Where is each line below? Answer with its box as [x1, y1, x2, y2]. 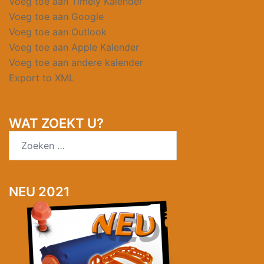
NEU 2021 [9, 183, 70, 199]
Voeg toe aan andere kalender [9, 56, 143, 68]
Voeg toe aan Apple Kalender [9, 41, 139, 53]
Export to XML [9, 71, 74, 84]
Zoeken [8, 131, 41, 144]
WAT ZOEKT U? [9, 115, 104, 131]
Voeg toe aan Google [9, 10, 104, 22]
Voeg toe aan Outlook [9, 25, 107, 38]
